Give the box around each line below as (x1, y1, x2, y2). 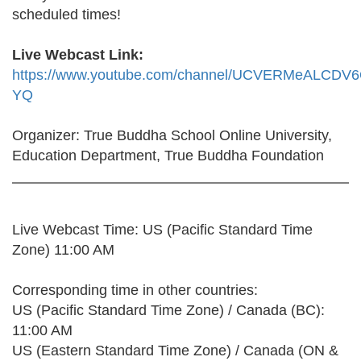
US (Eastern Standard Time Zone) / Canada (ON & (12, 342, 338, 359)
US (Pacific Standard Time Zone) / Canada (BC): (12, 302, 325, 318)
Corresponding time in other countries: (12, 282, 258, 298)
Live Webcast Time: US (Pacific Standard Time (12, 222, 313, 238)
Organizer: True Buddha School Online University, (12, 127, 332, 143)
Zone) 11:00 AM (12, 242, 114, 258)
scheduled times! (12, 6, 121, 23)
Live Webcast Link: (12, 47, 143, 63)
